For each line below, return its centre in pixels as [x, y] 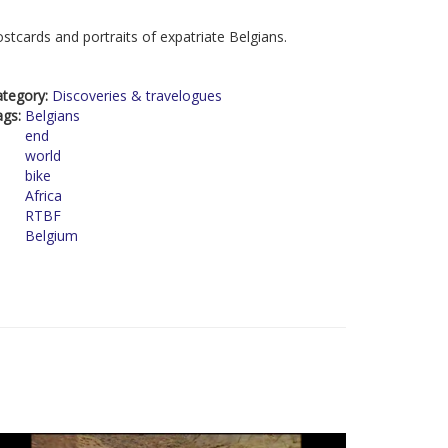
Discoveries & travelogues [137, 95]
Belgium [51, 235]
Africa [43, 195]
